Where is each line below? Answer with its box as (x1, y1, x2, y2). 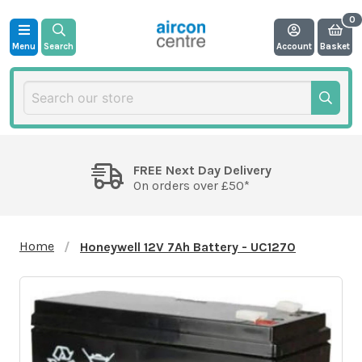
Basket (320, 40, 350, 52)
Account (276, 40, 312, 52)
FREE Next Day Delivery (133, 162, 271, 178)
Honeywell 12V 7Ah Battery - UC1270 (80, 238, 296, 255)
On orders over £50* (133, 177, 250, 193)
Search (44, 40, 74, 52)
